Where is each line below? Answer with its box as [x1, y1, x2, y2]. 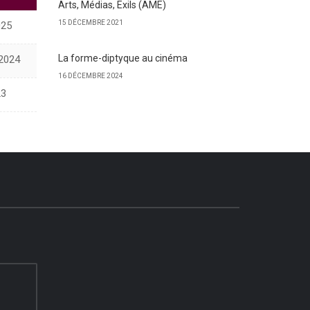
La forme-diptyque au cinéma [57, 53, 188, 64]
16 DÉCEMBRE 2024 [57, 72, 123, 80]
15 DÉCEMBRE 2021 [57, 19, 123, 26]
